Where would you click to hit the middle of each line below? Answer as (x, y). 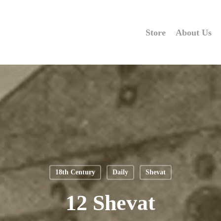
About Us (194, 32)
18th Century (75, 172)
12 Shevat (110, 203)
